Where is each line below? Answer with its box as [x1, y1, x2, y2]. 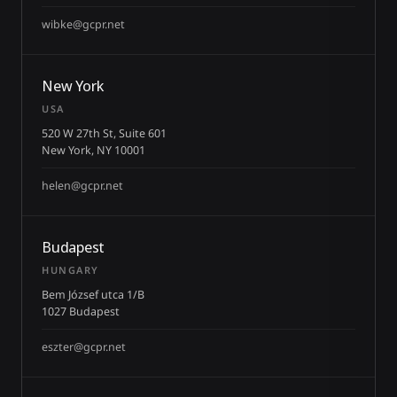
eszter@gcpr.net [42, 339, 126, 354]
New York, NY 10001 [42, 143, 145, 158]
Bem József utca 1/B [42, 287, 144, 302]
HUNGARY [42, 263, 99, 276]
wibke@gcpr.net [42, 17, 125, 32]
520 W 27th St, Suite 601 [42, 126, 167, 141]
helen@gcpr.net [42, 178, 123, 193]
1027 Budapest [42, 304, 120, 319]
